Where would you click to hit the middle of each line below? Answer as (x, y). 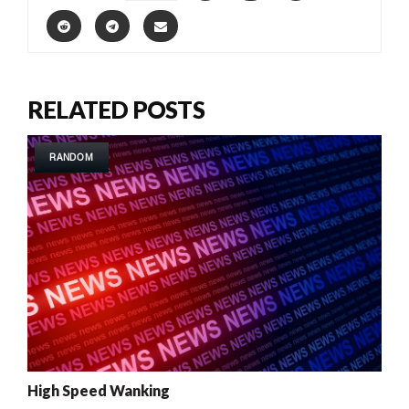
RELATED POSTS (116, 110)
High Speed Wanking (99, 390)
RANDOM (72, 157)
